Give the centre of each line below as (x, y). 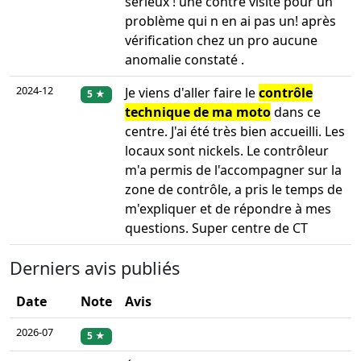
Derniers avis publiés (95, 268)
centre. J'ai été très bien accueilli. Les (235, 132)
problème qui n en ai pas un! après (230, 21)
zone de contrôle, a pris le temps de (234, 190)
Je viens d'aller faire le (192, 93)
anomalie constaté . (185, 60)
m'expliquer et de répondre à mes (228, 209)
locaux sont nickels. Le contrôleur (227, 151)
